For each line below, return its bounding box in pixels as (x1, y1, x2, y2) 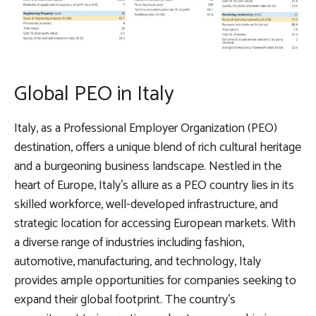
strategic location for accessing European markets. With (14, 213, 296, 235)
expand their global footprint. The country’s (14, 289, 236, 311)
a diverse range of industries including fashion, (14, 232, 244, 254)
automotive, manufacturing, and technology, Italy (14, 251, 261, 273)
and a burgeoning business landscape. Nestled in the (14, 156, 281, 178)
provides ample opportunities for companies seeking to (14, 270, 296, 292)
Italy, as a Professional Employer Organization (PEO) (14, 118, 277, 140)
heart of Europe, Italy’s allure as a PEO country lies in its (14, 175, 294, 197)
